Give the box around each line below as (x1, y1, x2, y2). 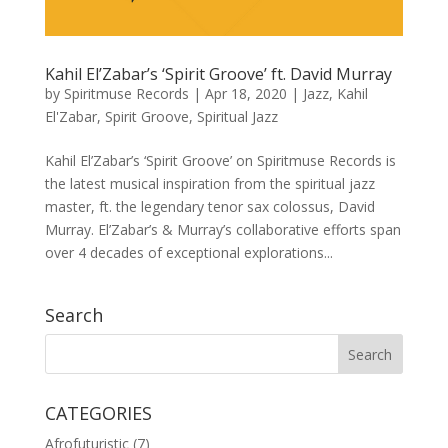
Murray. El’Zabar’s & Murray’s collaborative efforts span (44, 220, 401, 240)
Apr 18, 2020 (204, 84, 287, 104)
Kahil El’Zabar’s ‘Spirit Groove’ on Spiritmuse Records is (44, 151, 396, 171)
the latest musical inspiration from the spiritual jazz (44, 174, 375, 194)
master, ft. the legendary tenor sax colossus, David (44, 197, 375, 217)
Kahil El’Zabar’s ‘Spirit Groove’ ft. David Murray (44, 63, 392, 86)
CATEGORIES (44, 401, 152, 426)
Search (44, 303, 103, 328)
